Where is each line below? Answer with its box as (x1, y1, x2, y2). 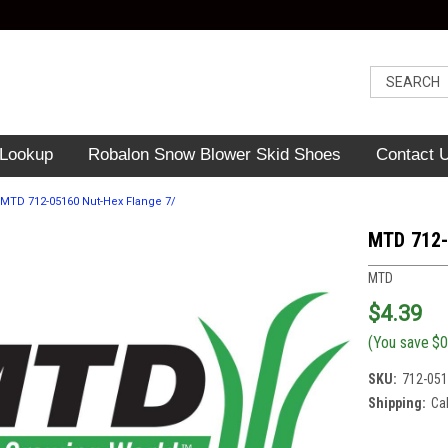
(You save (367, 332, 429, 352)
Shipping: (367, 394, 426, 411)
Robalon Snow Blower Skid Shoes (87, 145, 341, 164)
